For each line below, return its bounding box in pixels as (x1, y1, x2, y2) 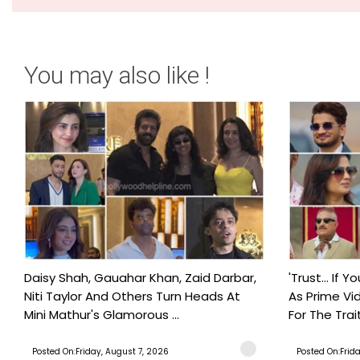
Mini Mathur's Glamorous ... (24, 305, 179, 323)
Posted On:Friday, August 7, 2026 (32, 345, 169, 358)
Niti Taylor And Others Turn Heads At (24, 287, 240, 305)
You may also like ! (24, 60, 210, 89)
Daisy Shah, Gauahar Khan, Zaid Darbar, (24, 268, 256, 286)
